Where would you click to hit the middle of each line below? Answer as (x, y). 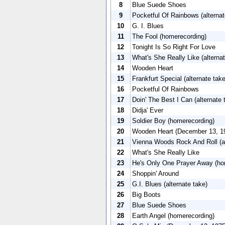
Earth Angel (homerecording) (173, 215)
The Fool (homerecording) (169, 36)
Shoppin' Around (155, 173)
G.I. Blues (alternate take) (170, 184)
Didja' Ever (148, 110)
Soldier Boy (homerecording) (173, 121)
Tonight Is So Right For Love (174, 47)
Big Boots (146, 194)
